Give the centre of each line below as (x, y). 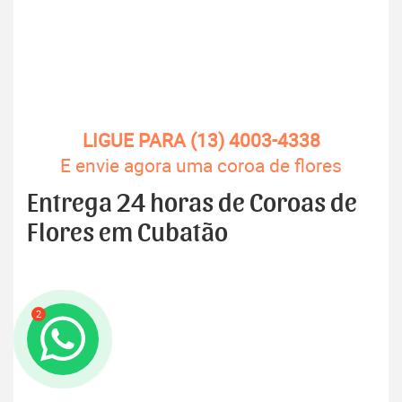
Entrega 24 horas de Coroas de (192, 204)
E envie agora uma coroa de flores (201, 166)
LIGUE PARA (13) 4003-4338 (201, 140)
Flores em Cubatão (127, 234)
